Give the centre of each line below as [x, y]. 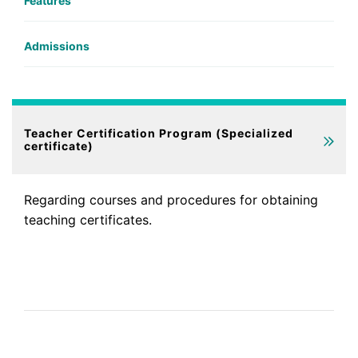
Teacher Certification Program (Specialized [159, 133]
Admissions [57, 46]
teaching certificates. [88, 219]
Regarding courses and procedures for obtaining [171, 199]
